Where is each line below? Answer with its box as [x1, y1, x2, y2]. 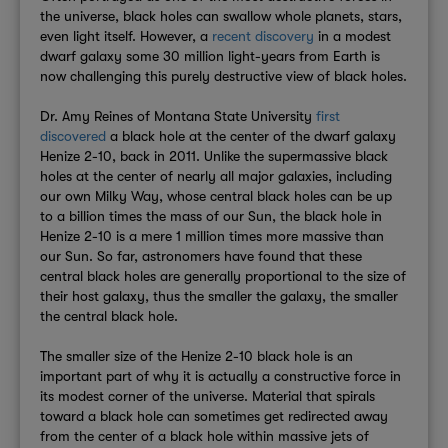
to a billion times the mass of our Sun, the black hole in [40, 207, 383, 224]
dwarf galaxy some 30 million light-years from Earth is [40, 47, 381, 64]
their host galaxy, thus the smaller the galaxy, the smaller [40, 287, 399, 304]
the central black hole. [40, 307, 179, 324]
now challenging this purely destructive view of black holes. [40, 67, 408, 84]
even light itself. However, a [40, 27, 213, 44]
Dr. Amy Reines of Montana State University [40, 107, 317, 124]
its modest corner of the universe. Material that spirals [40, 387, 376, 404]
